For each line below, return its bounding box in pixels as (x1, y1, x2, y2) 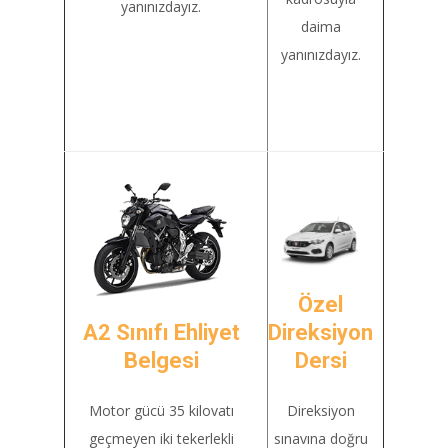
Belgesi (123, 348, 199, 373)
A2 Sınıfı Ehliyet (82, 320, 240, 345)
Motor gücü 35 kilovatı (88, 401, 234, 420)
